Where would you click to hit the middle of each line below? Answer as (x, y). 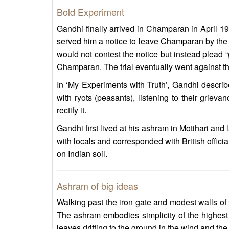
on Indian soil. (82, 154)
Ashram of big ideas (97, 186)
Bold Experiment (90, 12)
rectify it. (72, 110)
